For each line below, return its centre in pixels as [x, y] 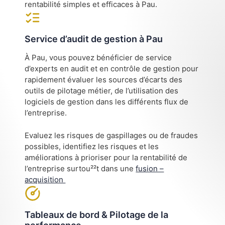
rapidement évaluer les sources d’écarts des [104, 80]
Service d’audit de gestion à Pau [94, 39]
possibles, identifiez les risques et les [92, 146]
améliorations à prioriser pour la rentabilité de [106, 157]
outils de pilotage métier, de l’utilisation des [102, 91]
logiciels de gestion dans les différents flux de [107, 102]
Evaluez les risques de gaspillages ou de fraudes [111, 135]
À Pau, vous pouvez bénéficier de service [98, 58]
